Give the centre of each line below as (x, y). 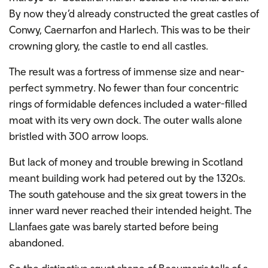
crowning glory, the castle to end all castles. (109, 45)
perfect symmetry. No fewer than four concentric (124, 87)
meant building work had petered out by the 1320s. (127, 178)
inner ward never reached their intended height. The (130, 210)
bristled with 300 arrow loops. (79, 136)
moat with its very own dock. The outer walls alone (126, 120)
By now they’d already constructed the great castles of (134, 13)
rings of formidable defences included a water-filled (128, 103)
